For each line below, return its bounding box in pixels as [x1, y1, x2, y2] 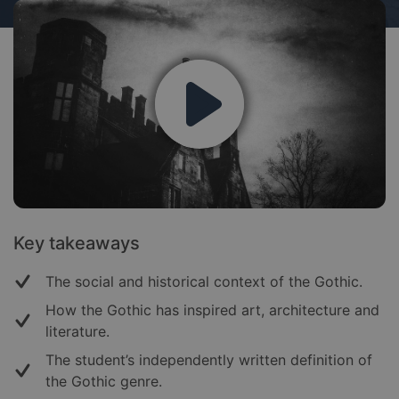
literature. [45, 322, 110, 341]
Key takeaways [13, 232, 140, 255]
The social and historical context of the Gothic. [45, 273, 362, 291]
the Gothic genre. [45, 372, 162, 391]
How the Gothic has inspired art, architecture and [45, 301, 379, 320]
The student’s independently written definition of [45, 351, 372, 370]
